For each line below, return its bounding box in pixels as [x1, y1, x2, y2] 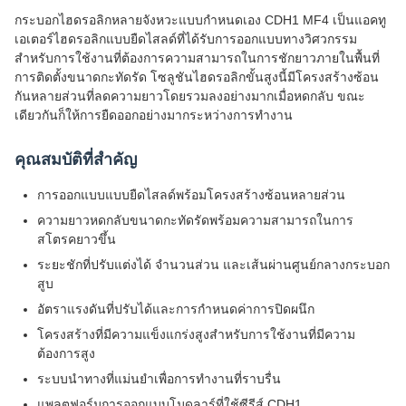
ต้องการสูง [37, 346, 95, 361]
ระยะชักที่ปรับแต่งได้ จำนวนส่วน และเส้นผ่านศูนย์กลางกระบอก [37, 257, 390, 272]
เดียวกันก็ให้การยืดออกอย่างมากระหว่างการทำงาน [14, 108, 293, 122]
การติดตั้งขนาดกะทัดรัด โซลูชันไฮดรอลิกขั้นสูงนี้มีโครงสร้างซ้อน [14, 70, 379, 84]
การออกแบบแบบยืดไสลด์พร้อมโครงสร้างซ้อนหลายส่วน [37, 188, 345, 202]
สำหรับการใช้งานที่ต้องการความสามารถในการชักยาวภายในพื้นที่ [14, 51, 380, 65]
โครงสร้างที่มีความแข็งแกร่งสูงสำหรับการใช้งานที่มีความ [37, 327, 355, 342]
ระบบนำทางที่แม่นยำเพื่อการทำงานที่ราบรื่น [37, 372, 281, 386]
